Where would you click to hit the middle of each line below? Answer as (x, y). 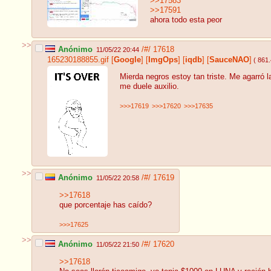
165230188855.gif (78, 60)
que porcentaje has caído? (106, 205)
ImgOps (163, 60)
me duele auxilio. (149, 87)
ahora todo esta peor (186, 20)
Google (127, 60)
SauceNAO (229, 60)
